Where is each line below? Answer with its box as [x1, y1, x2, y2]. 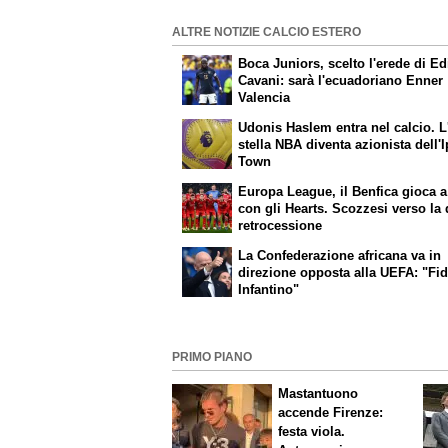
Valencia [238, 90, 291, 106]
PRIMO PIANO [172, 350, 252, 363]
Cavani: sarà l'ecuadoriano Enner [238, 73, 444, 89]
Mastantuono [278, 386, 359, 402]
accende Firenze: [278, 405, 384, 421]
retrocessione [238, 217, 323, 233]
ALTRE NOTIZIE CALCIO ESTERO [172, 25, 361, 38]
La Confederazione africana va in [238, 247, 442, 263]
